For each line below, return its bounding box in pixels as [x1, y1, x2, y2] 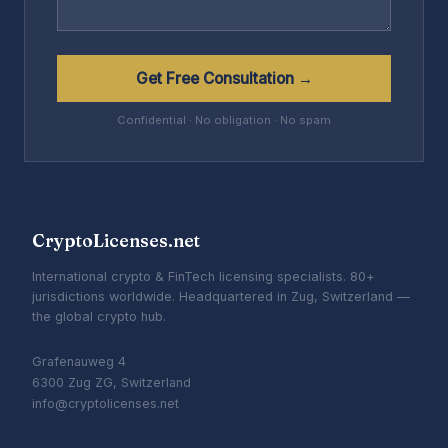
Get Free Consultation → [135, 68, 313, 88]
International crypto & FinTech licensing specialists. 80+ [32, 268, 375, 284]
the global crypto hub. [32, 308, 166, 324]
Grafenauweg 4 [32, 353, 126, 369]
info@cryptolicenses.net [32, 395, 179, 411]
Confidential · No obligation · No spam [117, 112, 331, 127]
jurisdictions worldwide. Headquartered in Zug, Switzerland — [32, 288, 410, 304]
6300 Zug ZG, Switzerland [32, 374, 191, 390]
